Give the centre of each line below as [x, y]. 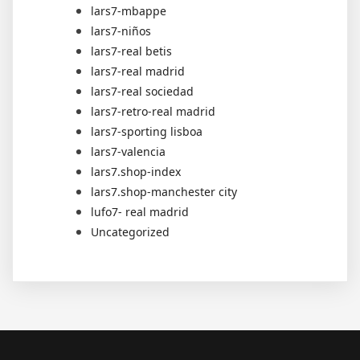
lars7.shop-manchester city [164, 191]
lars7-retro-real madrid [153, 111]
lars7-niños [121, 31]
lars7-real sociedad [142, 91]
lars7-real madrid [138, 71]
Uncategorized [130, 231]
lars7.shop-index [136, 171]
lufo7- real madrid [140, 211]
